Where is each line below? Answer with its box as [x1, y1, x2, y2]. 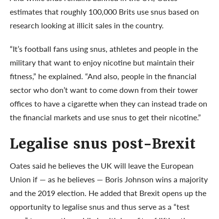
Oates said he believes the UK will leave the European [10, 159, 194, 171]
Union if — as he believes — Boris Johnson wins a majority [10, 173, 208, 185]
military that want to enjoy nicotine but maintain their [10, 56, 195, 68]
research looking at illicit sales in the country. [10, 19, 164, 31]
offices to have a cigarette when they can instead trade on [10, 97, 207, 109]
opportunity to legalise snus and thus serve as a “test [10, 200, 190, 212]
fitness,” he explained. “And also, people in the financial [10, 70, 197, 82]
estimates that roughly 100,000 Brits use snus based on [10, 5, 199, 17]
